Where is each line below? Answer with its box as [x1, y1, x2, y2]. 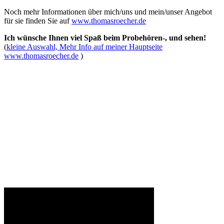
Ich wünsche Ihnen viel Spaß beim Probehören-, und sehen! [4, 33, 206, 42]
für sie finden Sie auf [4, 16, 71, 25]
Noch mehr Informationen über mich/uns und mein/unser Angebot [4, 7, 212, 16]
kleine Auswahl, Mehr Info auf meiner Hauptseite [6, 42, 162, 51]
